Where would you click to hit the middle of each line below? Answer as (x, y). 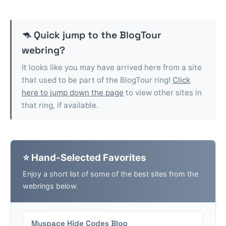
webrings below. (50, 186)
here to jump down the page (73, 93)
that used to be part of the (71, 80)
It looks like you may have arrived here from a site (112, 68)
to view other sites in (163, 93)
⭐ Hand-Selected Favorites (84, 158)
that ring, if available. (60, 105)
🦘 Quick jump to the (71, 35)
